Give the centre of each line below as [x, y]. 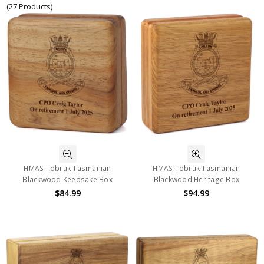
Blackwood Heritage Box [197, 180]
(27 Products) [30, 7]
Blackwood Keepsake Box [67, 180]
